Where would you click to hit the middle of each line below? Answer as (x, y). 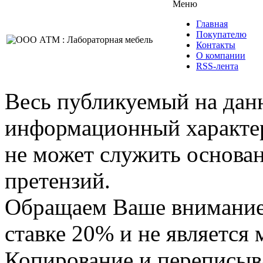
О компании (221, 56)
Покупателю (221, 35)
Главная (212, 24)
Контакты (216, 45)
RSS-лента (217, 66)
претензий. (58, 181)
